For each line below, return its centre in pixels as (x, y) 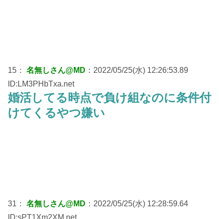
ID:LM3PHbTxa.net (41, 84)
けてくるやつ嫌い (56, 112)
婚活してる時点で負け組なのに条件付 (109, 97)
